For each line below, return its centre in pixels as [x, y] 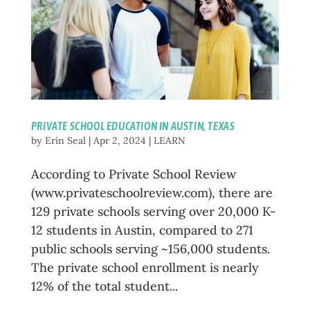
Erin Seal [65, 140]
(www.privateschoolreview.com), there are [152, 192]
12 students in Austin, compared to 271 [142, 230]
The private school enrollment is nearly [145, 267]
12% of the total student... [104, 286]
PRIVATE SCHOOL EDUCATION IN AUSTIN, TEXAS [133, 126]
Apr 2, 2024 [119, 140]
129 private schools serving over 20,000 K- [153, 211]
